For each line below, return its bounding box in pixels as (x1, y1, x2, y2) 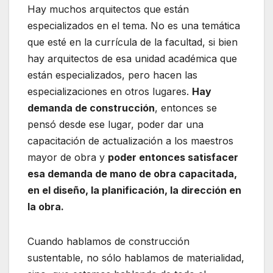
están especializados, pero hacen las (27, 69, 197, 82)
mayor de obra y (27, 151, 108, 164)
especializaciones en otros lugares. (27, 85, 192, 98)
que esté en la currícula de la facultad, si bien (27, 36, 238, 49)
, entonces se (155, 102, 217, 115)
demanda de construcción (27, 102, 155, 115)
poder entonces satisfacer (108, 151, 238, 164)
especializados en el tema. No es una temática (27, 19, 240, 32)
